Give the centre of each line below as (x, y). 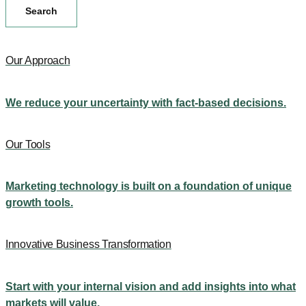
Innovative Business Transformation (88, 245)
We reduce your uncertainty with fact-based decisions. (146, 102)
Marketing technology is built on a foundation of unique (149, 186)
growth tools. (39, 203)
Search (41, 11)
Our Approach (38, 61)
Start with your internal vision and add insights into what (151, 286)
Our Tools (28, 144)
